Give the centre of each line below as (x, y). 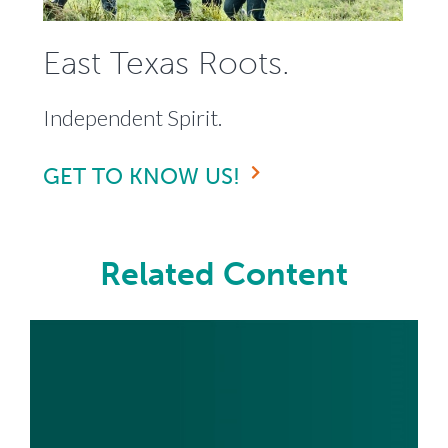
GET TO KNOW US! (141, 176)
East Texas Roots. (166, 63)
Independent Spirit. (132, 117)
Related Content (224, 274)
